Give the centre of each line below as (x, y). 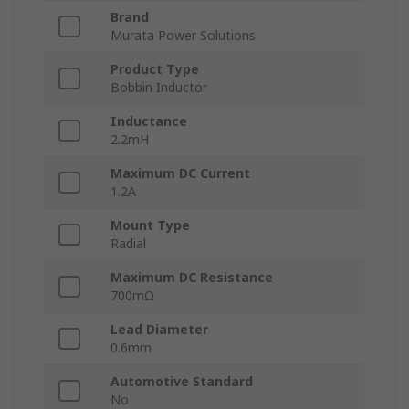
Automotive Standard (182, 382)
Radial (128, 244)
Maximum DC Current (180, 173)
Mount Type (150, 225)
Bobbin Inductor (159, 88)
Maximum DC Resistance (192, 278)
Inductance (149, 121)
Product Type (155, 69)
